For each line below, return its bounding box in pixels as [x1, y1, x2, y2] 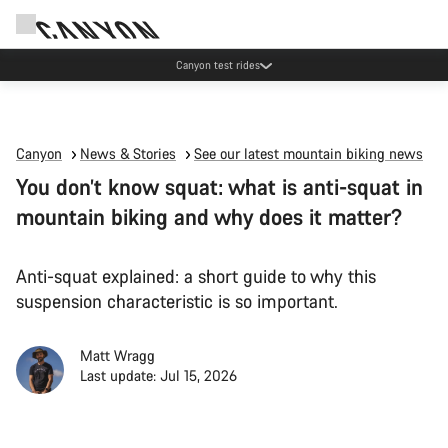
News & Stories [80, 144, 176, 163]
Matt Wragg [80, 346, 155, 365]
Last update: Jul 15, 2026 [80, 366, 237, 385]
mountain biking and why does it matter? [16, 202, 402, 231]
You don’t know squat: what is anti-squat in [16, 172, 423, 201]
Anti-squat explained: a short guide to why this [16, 264, 376, 288]
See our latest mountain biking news [194, 144, 423, 163]
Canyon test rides [176, 57, 260, 72]
